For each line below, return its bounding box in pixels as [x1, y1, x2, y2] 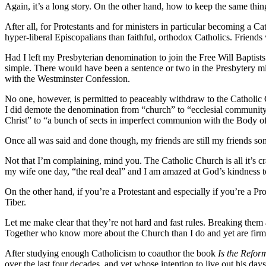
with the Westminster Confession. [5, 74, 130, 84]
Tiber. [5, 197, 26, 208]
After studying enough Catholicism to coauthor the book [5, 248, 218, 259]
